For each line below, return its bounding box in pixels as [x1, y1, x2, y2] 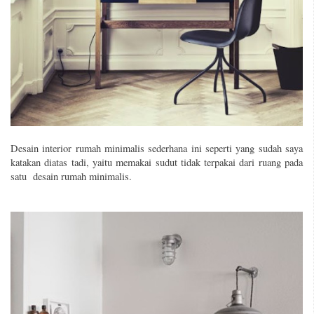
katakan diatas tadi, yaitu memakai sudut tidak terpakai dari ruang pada [11, 156, 303, 170]
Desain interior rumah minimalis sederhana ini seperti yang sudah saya [11, 142, 303, 156]
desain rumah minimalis [33, 170, 129, 184]
